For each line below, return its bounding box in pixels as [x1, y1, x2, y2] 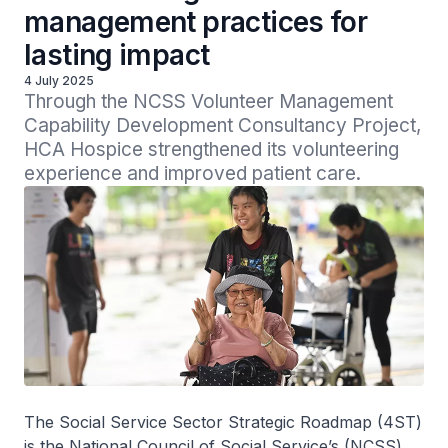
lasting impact [24, 38, 210, 72]
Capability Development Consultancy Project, [24, 114, 421, 137]
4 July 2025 [24, 73, 94, 88]
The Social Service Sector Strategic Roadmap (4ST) [24, 412, 422, 432]
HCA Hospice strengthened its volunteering [24, 138, 399, 161]
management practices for [24, 5, 368, 39]
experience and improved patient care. [24, 162, 361, 185]
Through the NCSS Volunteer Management [24, 90, 393, 113]
